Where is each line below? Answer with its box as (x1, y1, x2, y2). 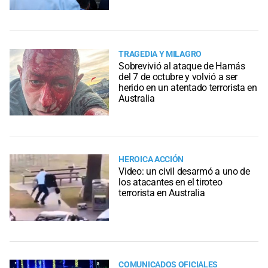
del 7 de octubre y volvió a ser (118, 71, 238, 83)
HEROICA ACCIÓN (118, 154, 184, 165)
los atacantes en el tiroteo (118, 176, 223, 188)
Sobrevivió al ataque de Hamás (118, 60, 245, 72)
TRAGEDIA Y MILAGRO (118, 48, 202, 59)
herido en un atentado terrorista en (118, 81, 257, 93)
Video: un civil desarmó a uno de (118, 165, 250, 177)
